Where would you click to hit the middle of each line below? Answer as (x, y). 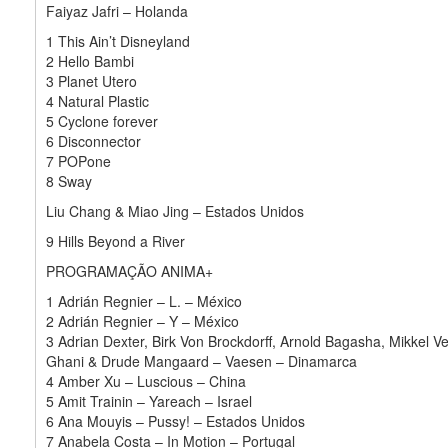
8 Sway (69, 180)
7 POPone (78, 160)
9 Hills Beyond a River (115, 240)
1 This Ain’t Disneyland (118, 40)
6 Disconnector (93, 140)
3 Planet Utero (91, 80)
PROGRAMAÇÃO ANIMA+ (129, 270)
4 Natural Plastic (97, 100)
